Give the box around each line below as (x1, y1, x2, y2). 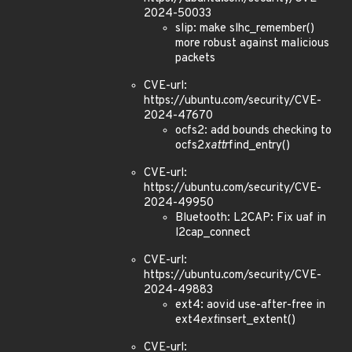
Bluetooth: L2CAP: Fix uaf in (175, 211, 326, 225)
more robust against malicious (175, 36, 329, 51)
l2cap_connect (175, 225, 251, 240)
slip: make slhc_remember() (175, 21, 314, 36)
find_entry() (229, 138, 290, 153)
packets (175, 51, 215, 66)
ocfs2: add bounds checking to (175, 123, 332, 138)
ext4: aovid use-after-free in (175, 298, 325, 313)
